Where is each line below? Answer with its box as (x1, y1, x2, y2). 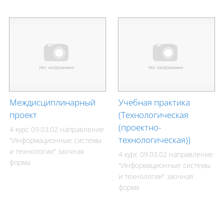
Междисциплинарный (9, 96, 96, 108)
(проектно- (118, 121, 161, 133)
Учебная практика (118, 96, 190, 108)
